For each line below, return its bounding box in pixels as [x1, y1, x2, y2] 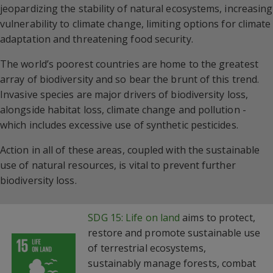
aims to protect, [180, 211, 255, 224]
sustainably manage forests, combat [88, 257, 257, 270]
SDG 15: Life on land [88, 211, 180, 224]
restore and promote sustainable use [88, 226, 261, 239]
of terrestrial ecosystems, [88, 241, 206, 255]
